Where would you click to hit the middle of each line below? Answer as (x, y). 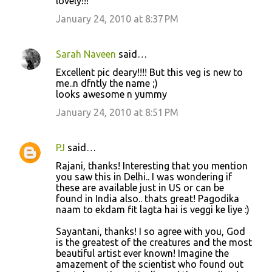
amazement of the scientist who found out (150, 264)
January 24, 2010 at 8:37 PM (117, 19)
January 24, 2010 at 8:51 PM (117, 112)
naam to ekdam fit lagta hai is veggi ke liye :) (153, 209)
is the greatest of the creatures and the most (154, 242)
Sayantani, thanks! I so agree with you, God (151, 231)
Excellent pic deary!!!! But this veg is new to (149, 72)
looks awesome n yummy (111, 94)
